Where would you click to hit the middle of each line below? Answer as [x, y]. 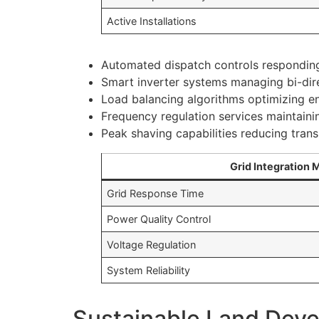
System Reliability [149, 271]
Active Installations [152, 21]
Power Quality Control [159, 219]
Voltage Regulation [152, 245]
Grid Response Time [156, 194]
